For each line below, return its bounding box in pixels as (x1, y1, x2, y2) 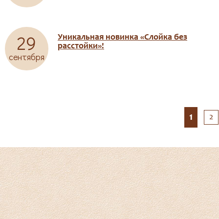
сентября (9, 51, 44, 63)
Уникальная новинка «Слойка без (58, 33, 187, 42)
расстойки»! (58, 42, 104, 51)
